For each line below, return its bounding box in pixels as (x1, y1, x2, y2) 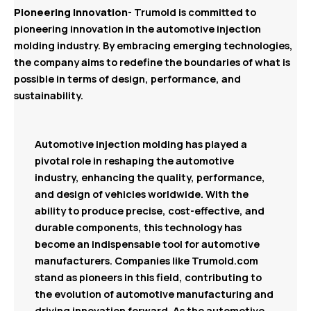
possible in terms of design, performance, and (14, 71, 241, 85)
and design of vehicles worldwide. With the (35, 186, 249, 201)
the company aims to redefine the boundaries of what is (14, 54, 290, 69)
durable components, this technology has (35, 219, 242, 234)
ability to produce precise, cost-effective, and (35, 203, 264, 217)
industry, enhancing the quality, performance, (35, 169, 265, 184)
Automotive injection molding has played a (35, 136, 247, 151)
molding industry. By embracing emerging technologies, (14, 37, 293, 52)
